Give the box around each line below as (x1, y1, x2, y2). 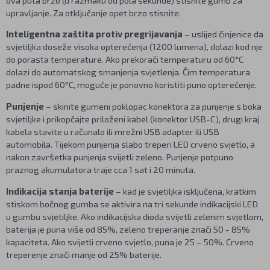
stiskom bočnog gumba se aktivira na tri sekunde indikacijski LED (6, 198, 258, 209)
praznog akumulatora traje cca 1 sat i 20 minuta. (6, 164, 195, 175)
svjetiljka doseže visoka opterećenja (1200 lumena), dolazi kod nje (6, 41, 263, 52)
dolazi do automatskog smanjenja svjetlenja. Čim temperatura (6, 66, 250, 78)
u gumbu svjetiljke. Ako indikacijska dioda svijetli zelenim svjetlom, (6, 210, 263, 222)
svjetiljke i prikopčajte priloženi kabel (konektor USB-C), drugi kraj (6, 113, 259, 125)
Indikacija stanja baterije (6, 185, 116, 196)
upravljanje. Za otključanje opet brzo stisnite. (6, 7, 181, 18)
